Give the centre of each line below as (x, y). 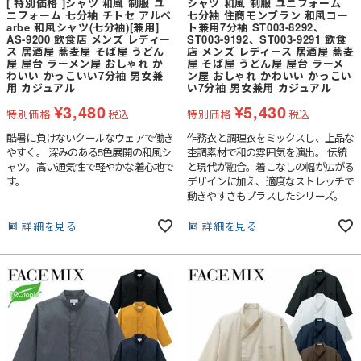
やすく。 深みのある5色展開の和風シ (89, 152)
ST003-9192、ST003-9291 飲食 (267, 39)
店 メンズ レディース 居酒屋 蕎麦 (271, 52)
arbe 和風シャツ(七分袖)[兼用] (83, 27)
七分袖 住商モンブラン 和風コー (268, 15)
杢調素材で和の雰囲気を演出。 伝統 (267, 152)
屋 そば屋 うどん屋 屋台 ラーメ (266, 64)
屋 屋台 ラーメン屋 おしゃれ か (85, 64)
